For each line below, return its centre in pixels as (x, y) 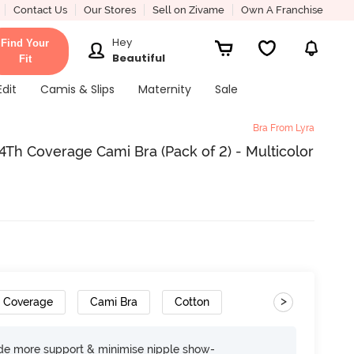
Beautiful (139, 58)
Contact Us (40, 10)
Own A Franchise (282, 10)
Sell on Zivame (188, 10)
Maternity (164, 89)
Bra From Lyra (284, 128)
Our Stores (109, 10)
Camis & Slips (77, 89)
